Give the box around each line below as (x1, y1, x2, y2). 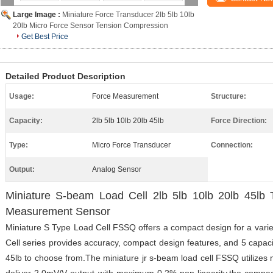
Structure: (211, 92, 246, 101)
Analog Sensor (92, 165, 141, 174)
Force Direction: (211, 116, 267, 125)
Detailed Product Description (5, 71, 126, 81)
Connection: (211, 141, 253, 149)
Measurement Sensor (5, 205, 110, 218)
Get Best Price (21, 32, 68, 41)
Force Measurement (92, 92, 158, 101)
